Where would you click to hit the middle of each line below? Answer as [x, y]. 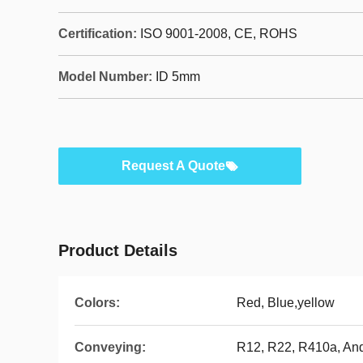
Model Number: [105, 77]
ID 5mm [178, 77]
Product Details [118, 250]
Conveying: [110, 347]
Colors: [97, 303]
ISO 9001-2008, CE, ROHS [219, 34]
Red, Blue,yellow [286, 303]
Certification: [98, 34]
